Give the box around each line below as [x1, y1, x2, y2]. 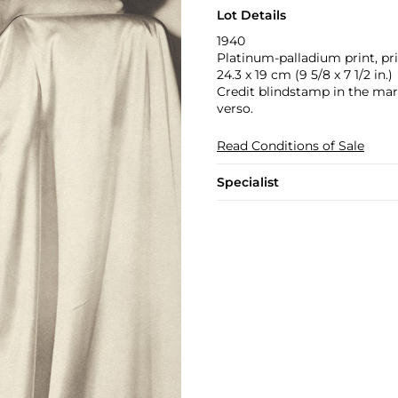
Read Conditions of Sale [216, 138, 364, 154]
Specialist [216, 174, 279, 190]
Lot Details [216, 7, 286, 23]
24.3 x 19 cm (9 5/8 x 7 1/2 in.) [216, 67, 393, 83]
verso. [216, 100, 253, 116]
